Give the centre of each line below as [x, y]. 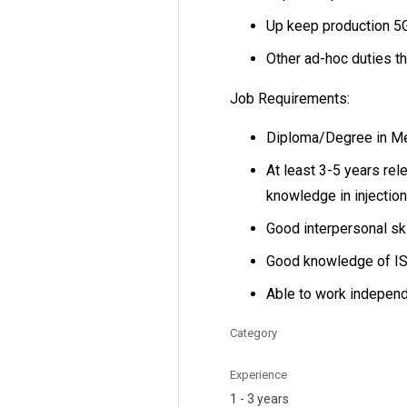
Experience [258, 375]
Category [253, 333]
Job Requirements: [290, 99]
